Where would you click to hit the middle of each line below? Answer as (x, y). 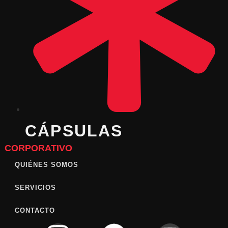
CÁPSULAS (74, 131)
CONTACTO (35, 211)
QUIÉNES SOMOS (46, 165)
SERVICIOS (35, 188)
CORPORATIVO (38, 148)
